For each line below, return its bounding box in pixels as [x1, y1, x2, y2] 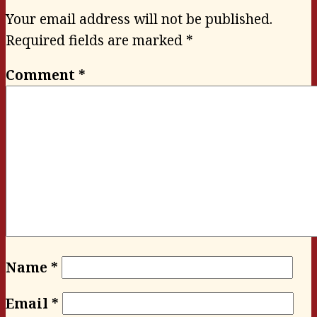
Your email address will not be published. [6, 9, 272, 28]
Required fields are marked [6, 30, 186, 50]
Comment [6, 65, 79, 84]
